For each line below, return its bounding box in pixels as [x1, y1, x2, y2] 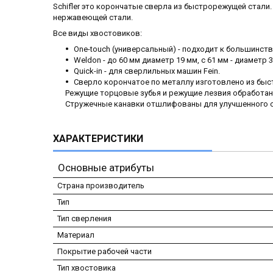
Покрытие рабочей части [57, 247, 152, 257]
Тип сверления [57, 214, 112, 224]
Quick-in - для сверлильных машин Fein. [74, 66, 220, 76]
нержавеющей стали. [53, 13, 133, 23]
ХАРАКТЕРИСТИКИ [53, 133, 143, 145]
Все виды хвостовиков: [53, 29, 142, 38]
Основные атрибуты [58, 161, 154, 174]
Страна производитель [57, 181, 144, 191]
